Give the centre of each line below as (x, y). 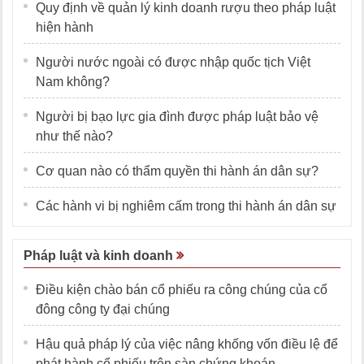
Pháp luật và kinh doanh (100, 256)
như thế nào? (74, 136)
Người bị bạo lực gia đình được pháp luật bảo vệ (177, 117)
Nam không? (73, 82)
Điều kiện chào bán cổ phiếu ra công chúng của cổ (182, 290)
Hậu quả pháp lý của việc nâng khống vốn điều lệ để (187, 344)
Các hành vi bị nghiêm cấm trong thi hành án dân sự (186, 206)
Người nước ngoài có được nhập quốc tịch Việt (173, 63)
